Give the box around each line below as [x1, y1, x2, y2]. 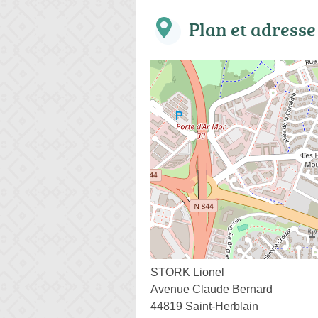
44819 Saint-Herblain [150, 300, 258, 312]
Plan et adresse [189, 16, 316, 42]
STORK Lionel [150, 265, 224, 278]
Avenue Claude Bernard [150, 283, 273, 295]
